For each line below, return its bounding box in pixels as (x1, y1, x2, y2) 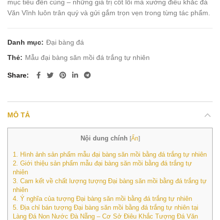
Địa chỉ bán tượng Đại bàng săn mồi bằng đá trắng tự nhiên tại (18, 203, 198, 211)
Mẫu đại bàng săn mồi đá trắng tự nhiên (25, 54, 150, 62)
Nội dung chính (80, 135, 128, 142)
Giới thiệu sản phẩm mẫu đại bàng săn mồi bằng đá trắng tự (18, 159, 192, 167)
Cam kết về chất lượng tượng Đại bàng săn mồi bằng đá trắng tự (18, 177, 207, 185)
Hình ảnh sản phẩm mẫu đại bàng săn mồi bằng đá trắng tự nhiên (18, 150, 207, 158)
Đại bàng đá (46, 38, 84, 47)
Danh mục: (7, 38, 46, 47)
